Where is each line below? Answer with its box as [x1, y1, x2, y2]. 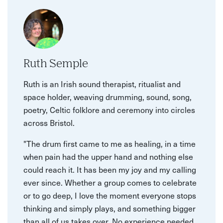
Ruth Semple [23, 58, 88, 70]
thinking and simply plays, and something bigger [23, 202, 196, 214]
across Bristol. [23, 116, 75, 128]
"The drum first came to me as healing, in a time [23, 137, 196, 149]
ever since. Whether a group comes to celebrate [23, 176, 197, 188]
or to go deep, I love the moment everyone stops [23, 189, 196, 201]
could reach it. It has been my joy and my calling [23, 163, 196, 175]
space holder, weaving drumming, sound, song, [23, 90, 192, 103]
